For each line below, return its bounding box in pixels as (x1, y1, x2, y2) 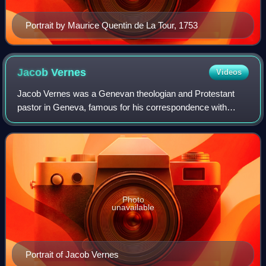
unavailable (112, 202, 154, 213)
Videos (216, 67, 242, 77)
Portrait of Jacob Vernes (26, 249, 119, 260)
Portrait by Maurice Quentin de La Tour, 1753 (26, 20, 198, 30)
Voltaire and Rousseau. (17, 115, 107, 126)
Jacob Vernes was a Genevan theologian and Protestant (17, 88, 235, 99)
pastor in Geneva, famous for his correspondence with (17, 102, 227, 112)
